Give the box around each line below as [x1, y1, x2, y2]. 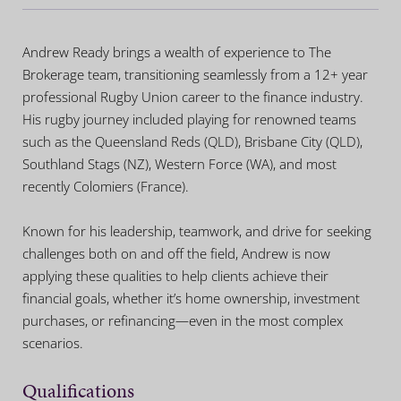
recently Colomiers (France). [22, 177, 189, 196]
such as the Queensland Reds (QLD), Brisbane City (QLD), [22, 132, 363, 151]
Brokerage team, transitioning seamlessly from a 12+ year [22, 65, 368, 84]
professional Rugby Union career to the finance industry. [22, 88, 363, 107]
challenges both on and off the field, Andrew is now [22, 244, 330, 263]
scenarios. [22, 334, 83, 353]
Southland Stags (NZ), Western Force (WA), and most [22, 155, 337, 174]
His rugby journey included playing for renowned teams [22, 110, 356, 129]
